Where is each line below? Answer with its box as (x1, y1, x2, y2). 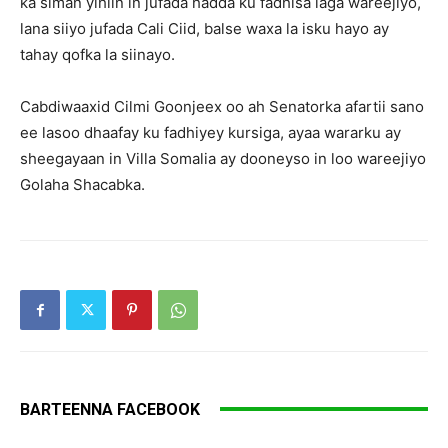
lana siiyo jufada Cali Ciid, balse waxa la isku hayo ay (20, 18, 389, 38)
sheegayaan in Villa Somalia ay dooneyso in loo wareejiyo (20, 148, 426, 168)
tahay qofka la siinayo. (20, 44, 175, 64)
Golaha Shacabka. (20, 174, 145, 194)
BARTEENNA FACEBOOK (20, 399, 200, 419)
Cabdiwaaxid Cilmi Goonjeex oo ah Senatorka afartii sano (20, 96, 424, 116)
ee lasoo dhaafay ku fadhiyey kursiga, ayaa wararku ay (20, 122, 401, 142)
